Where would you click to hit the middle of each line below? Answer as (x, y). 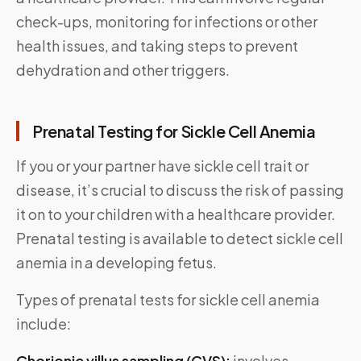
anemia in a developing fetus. (116, 263)
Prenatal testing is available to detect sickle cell (180, 239)
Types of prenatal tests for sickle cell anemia (168, 300)
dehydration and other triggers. (123, 70)
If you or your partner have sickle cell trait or (162, 166)
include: (44, 324)
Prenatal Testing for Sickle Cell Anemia (174, 131)
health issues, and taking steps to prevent (157, 46)
